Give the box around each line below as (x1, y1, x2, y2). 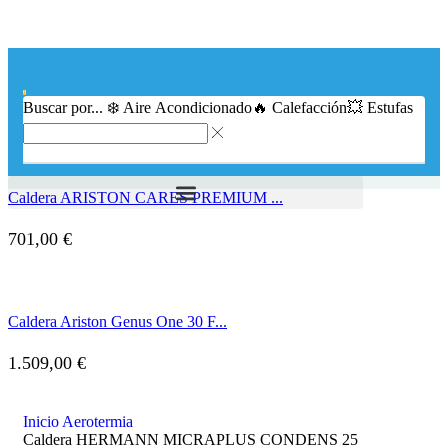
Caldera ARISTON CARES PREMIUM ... (8, 189, 283, 206)
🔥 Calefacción (252, 99, 347, 116)
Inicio (23, 413, 59, 431)
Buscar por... (23, 99, 107, 116)
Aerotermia (62, 413, 133, 431)
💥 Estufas (347, 99, 413, 116)
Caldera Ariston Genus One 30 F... (8, 313, 227, 331)
